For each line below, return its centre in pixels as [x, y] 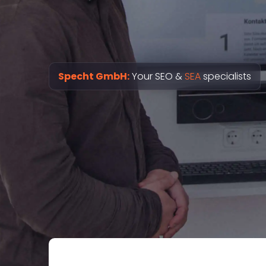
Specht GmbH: [94, 76]
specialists [226, 76]
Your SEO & [157, 76]
